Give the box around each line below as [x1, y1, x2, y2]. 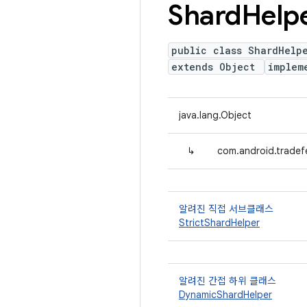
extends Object [171, 60, 261, 73]
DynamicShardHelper [179, 288, 272, 301]
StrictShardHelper [179, 217, 260, 229]
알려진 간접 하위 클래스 [179, 275, 276, 287]
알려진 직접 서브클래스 [179, 203, 273, 215]
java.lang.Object [179, 109, 251, 121]
